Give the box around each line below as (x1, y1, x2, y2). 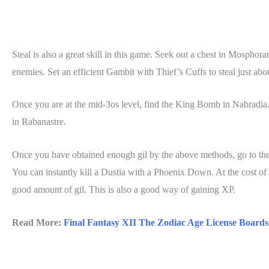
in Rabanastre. (12, 116, 66, 127)
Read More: (12, 217, 64, 228)
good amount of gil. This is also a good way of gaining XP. (12, 184, 235, 195)
